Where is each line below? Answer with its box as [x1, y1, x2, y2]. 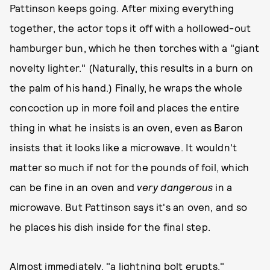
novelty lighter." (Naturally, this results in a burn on [10, 61, 254, 74]
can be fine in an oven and [10, 181, 137, 193]
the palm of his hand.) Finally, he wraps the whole [10, 81, 243, 93]
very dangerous [137, 181, 213, 193]
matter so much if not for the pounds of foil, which [10, 161, 250, 173]
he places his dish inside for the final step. [10, 221, 211, 233]
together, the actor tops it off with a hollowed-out [10, 22, 251, 34]
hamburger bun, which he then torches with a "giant [10, 42, 260, 54]
